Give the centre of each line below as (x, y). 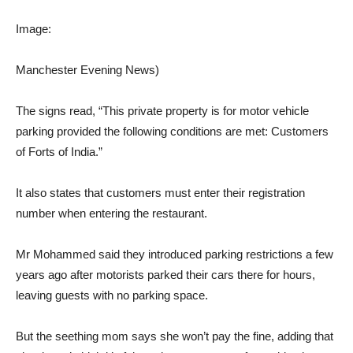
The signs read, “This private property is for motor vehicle (162, 110)
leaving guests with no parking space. (112, 295)
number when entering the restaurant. (111, 213)
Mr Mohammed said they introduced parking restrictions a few (175, 254)
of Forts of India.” (59, 151)
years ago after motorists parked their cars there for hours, (165, 274)
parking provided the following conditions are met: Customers (172, 131)
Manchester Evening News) (87, 69)
